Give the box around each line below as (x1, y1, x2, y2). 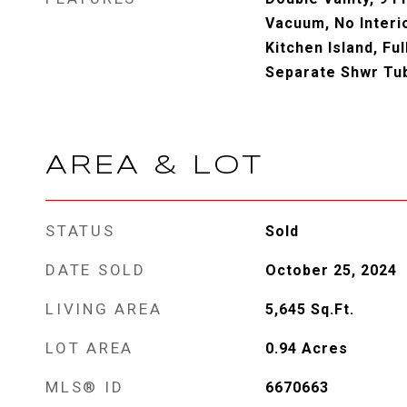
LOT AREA (45, 339, 134, 357)
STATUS (45, 222, 115, 240)
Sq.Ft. (310, 301, 354, 318)
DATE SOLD (45, 261, 146, 279)
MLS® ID (45, 378, 124, 396)
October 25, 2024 (264, 262, 397, 279)
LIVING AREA (45, 300, 163, 318)
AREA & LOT (45, 154, 263, 179)
